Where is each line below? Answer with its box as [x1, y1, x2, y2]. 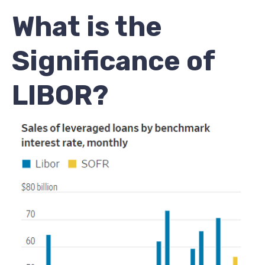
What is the [12, 11, 162, 44]
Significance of [12, 45, 215, 78]
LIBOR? [12, 79, 108, 112]
